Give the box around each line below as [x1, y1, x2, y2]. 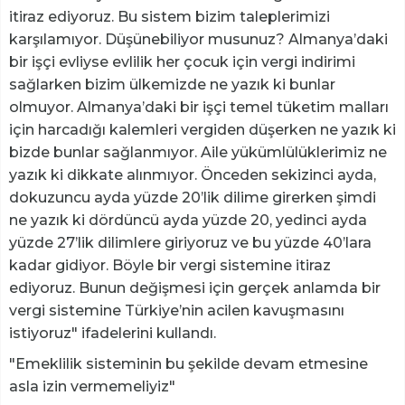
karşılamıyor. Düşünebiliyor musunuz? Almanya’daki [9, 31, 388, 49]
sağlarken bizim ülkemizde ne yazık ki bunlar [9, 76, 335, 94]
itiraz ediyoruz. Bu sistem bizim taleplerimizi [9, 8, 330, 26]
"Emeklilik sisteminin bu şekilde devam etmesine [9, 355, 368, 373]
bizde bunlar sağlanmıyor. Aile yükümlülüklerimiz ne [9, 144, 387, 162]
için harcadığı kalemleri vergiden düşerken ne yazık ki [9, 121, 396, 139]
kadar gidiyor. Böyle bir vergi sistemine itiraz [9, 257, 331, 275]
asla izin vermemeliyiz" [9, 378, 175, 396]
